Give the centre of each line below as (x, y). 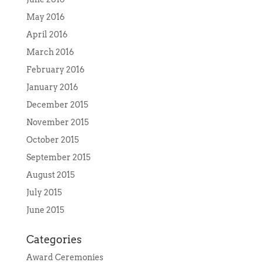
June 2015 (45, 210)
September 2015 (58, 158)
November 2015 (57, 123)
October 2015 (52, 140)
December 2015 (57, 105)
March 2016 (50, 52)
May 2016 (45, 17)
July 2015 (44, 193)
